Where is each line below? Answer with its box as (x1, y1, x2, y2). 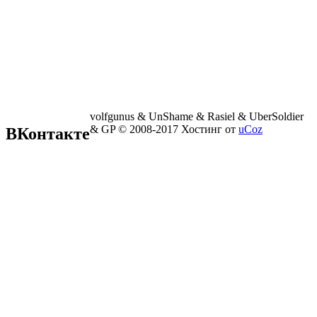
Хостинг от (181, 122, 238, 135)
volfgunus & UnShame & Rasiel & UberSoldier (90, 110, 304, 122)
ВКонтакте (6, 124, 90, 143)
